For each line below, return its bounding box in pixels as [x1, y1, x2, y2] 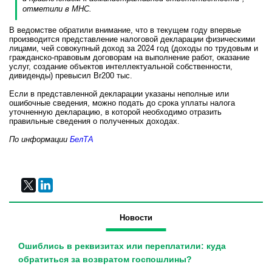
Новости [120, 213, 152, 223]
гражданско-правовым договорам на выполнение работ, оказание [9, 53, 250, 63]
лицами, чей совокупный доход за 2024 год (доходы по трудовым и [9, 44, 258, 53]
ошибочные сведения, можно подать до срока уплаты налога [9, 98, 235, 108]
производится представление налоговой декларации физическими [9, 35, 255, 44]
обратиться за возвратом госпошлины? [18, 254, 192, 265]
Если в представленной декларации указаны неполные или [9, 89, 229, 99]
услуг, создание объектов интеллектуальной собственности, [9, 62, 233, 72]
